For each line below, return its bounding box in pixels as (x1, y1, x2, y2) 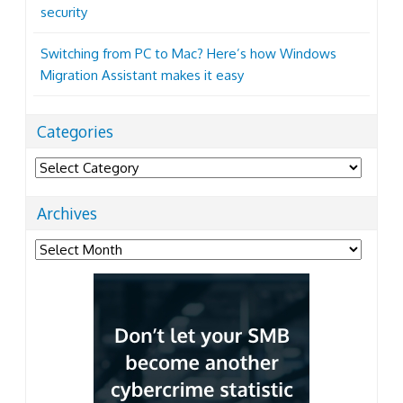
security (40, 4, 87, 22)
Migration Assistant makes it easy (40, 67, 244, 85)
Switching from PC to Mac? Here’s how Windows (40, 45, 336, 63)
